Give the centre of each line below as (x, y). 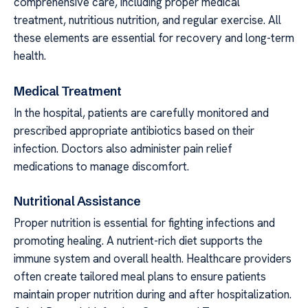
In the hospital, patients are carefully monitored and (141, 112)
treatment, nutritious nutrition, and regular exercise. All (147, 20)
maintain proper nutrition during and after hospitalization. (153, 295)
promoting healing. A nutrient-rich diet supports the (138, 241)
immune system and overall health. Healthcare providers (153, 259)
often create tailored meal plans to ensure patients (140, 277)
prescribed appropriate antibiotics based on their (134, 130)
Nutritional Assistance (77, 201)
